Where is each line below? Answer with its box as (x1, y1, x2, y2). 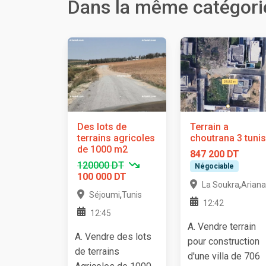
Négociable (194, 161, 234, 170)
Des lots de (77, 121, 126, 132)
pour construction (188, 236, 259, 248)
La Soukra (202, 180, 239, 190)
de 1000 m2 (77, 143, 128, 155)
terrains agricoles (77, 132, 155, 144)
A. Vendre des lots (75, 230, 151, 242)
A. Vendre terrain (188, 221, 256, 233)
